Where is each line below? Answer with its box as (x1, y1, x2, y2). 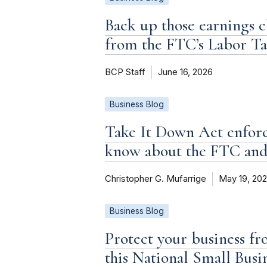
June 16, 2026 (158, 67, 213, 78)
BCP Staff (105, 67, 145, 78)
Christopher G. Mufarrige (105, 173, 206, 185)
